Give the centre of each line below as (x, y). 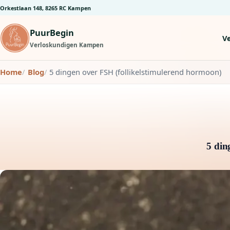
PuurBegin (52, 33)
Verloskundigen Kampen (67, 45)
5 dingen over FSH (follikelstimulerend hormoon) (136, 72)
